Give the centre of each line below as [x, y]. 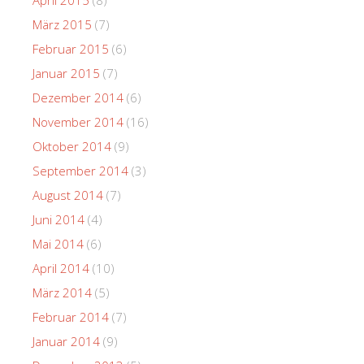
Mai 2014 [58, 243]
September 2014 [80, 170]
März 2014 [62, 292]
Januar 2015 [66, 73]
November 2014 [78, 121]
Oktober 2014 [72, 146]
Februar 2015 [71, 48]
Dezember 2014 [78, 97]
